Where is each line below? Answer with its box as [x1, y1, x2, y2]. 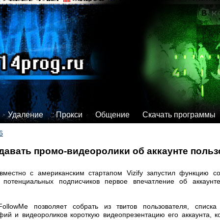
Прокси [56, 110, 82, 119]
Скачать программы [142, 110, 216, 119]
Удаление [8, 110, 43, 119]
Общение [95, 110, 130, 119]
